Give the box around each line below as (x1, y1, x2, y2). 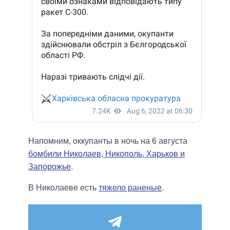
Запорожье (28, 162, 71, 171)
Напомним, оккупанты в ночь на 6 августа (28, 137, 187, 146)
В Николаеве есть (28, 183, 99, 193)
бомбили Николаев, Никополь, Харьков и (28, 149, 185, 159)
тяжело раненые (99, 183, 162, 193)
